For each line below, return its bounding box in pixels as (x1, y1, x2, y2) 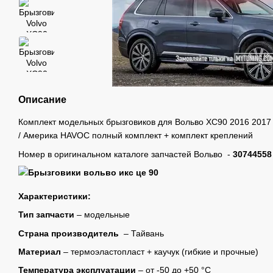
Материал (18, 246, 61, 257)
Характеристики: (18, 191, 91, 201)
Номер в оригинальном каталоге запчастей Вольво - (18, 149, 233, 159)
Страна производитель (18, 228, 121, 238)
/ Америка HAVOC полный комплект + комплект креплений (18, 130, 253, 141)
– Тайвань (121, 228, 166, 238)
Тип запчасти (18, 210, 74, 220)
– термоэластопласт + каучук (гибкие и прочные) (61, 246, 258, 257)
